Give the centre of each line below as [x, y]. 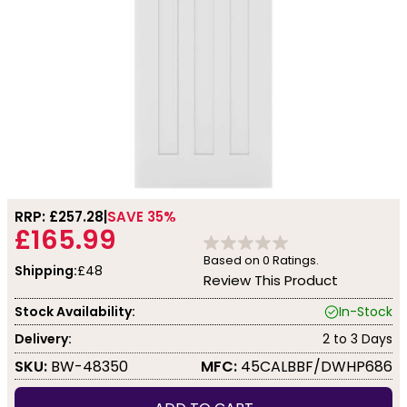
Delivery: [43, 338]
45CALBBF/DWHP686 [315, 366]
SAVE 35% [142, 217]
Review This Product [271, 280]
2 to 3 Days [357, 338]
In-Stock [366, 311]
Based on [233, 260]
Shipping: [46, 271]
